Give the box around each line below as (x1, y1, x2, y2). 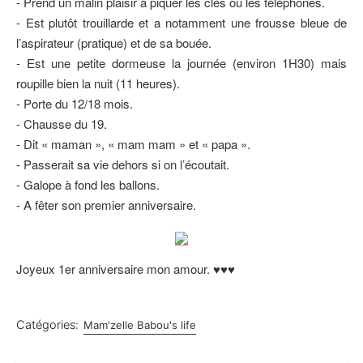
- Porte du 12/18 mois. (16, 95, 133, 112)
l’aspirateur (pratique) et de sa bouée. (16, 34, 211, 51)
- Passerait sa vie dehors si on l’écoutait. (16, 156, 229, 173)
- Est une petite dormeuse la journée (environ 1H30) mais (16, 54, 347, 71)
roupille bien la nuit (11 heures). (16, 75, 180, 92)
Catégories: (16, 318, 79, 332)
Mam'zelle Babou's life (83, 318, 196, 331)
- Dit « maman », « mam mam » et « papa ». (16, 135, 250, 152)
